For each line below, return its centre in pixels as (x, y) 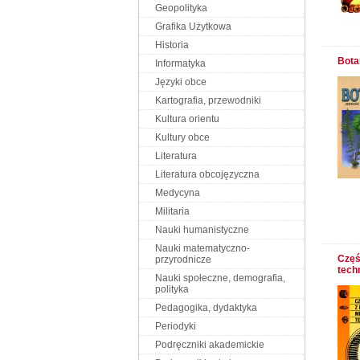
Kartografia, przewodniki (208, 100)
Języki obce (181, 82)
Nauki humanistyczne (202, 230)
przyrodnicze (183, 260)
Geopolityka (181, 8)
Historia (172, 45)
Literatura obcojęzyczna (207, 174)
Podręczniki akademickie (210, 345)
